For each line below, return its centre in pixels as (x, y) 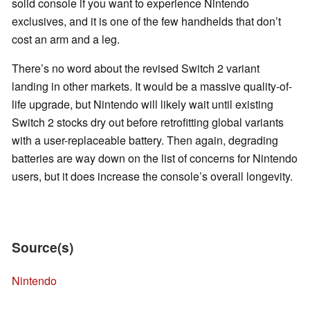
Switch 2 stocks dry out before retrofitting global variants (148, 122)
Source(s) (43, 247)
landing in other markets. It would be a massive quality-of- (152, 86)
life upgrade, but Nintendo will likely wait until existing (143, 104)
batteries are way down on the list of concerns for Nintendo (155, 158)
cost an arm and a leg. (66, 39)
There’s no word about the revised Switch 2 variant (136, 69)
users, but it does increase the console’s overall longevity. (154, 176)
